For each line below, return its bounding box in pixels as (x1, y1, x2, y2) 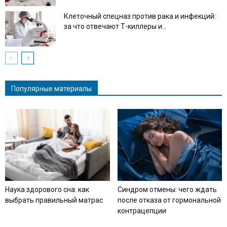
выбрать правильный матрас (5, 196, 103, 205)
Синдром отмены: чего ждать (117, 185, 217, 194)
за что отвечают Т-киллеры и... (64, 22, 167, 30)
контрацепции (117, 207, 166, 215)
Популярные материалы (11, 85, 92, 93)
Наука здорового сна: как (5, 185, 89, 194)
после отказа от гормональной (117, 196, 221, 205)
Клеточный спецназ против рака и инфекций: (64, 12, 216, 20)
